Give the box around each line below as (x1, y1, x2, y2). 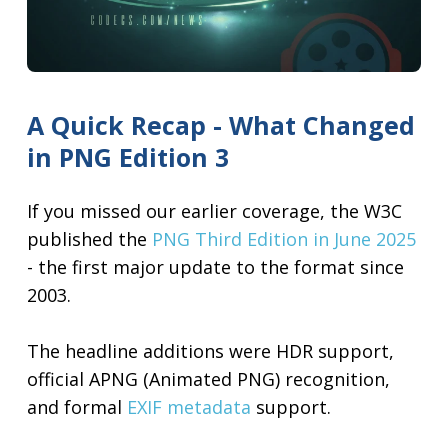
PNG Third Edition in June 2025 (152, 227, 417, 252)
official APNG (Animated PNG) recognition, (27, 367, 391, 392)
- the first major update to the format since (27, 255, 405, 280)
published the (27, 227, 153, 252)
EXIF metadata (127, 395, 252, 420)
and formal (27, 395, 128, 420)
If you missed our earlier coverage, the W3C (27, 199, 403, 224)
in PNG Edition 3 (27, 140, 230, 175)
